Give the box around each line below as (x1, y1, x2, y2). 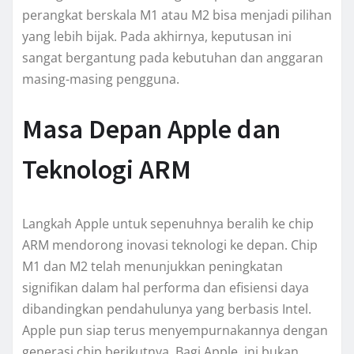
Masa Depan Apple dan (22, 111, 281, 145)
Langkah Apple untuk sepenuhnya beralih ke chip (22, 214, 314, 232)
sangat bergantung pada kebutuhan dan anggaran (22, 48, 323, 66)
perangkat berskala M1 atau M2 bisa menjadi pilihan (22, 6, 332, 24)
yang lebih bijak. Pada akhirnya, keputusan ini (22, 27, 292, 45)
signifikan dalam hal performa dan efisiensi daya (22, 278, 309, 296)
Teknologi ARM (22, 152, 191, 186)
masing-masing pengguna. (22, 70, 179, 88)
